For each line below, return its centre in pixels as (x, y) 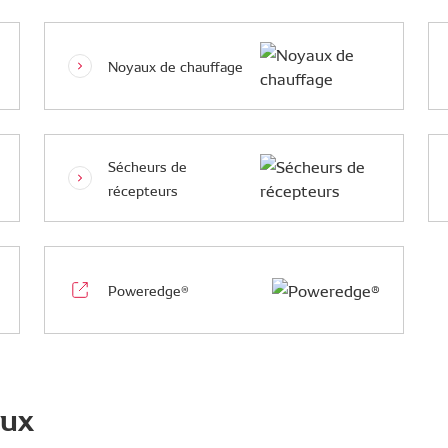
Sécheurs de (147, 166)
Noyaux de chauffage (175, 66)
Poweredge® (148, 290)
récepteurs (143, 190)
